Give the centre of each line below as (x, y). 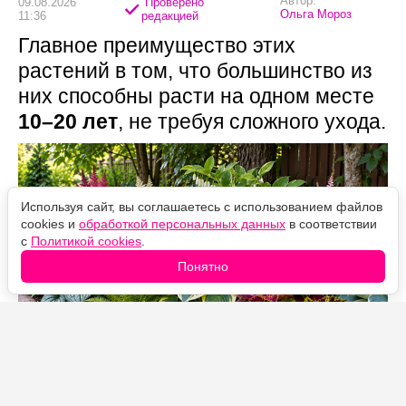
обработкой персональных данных (182, 224)
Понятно (203, 266)
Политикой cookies (86, 241)
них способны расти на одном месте (196, 97)
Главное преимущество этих (157, 46)
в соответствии (331, 224)
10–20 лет (68, 122)
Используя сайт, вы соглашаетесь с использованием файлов (202, 207)
